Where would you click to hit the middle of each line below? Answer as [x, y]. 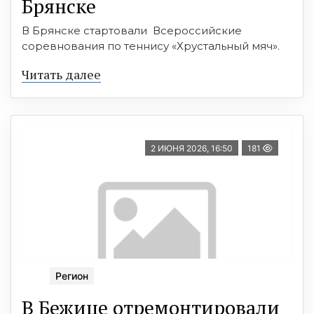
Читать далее [61, 75]
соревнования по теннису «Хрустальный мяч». [151, 46]
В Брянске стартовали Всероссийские [132, 31]
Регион [72, 276]
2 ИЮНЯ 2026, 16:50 [192, 149]
